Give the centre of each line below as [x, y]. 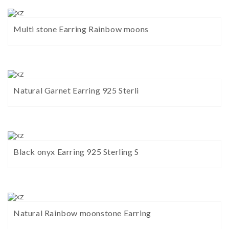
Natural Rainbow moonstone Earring [82, 213]
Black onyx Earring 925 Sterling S [76, 152]
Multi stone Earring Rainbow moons [81, 29]
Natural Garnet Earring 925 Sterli [76, 90]
